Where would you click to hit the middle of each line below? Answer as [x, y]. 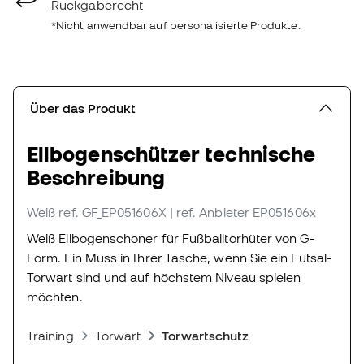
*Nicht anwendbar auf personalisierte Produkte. [176, 26]
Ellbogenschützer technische [171, 154]
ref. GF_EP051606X [113, 212]
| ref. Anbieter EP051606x [243, 212]
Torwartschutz [206, 336]
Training [50, 336]
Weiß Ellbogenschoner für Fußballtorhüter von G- [171, 238]
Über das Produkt [83, 108]
